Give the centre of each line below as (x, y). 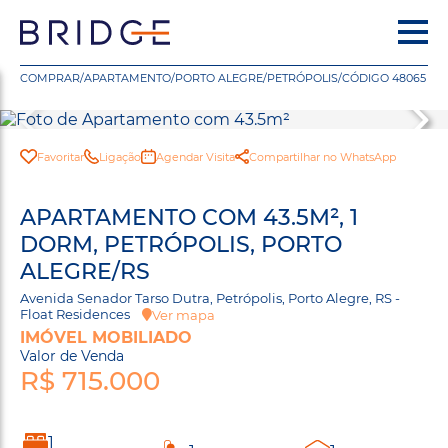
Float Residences (81, 314)
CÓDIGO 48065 (384, 78)
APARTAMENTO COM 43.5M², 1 (189, 217)
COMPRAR (50, 78)
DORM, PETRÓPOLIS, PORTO (181, 244)
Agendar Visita (195, 156)
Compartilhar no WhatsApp (322, 156)
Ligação (119, 156)
